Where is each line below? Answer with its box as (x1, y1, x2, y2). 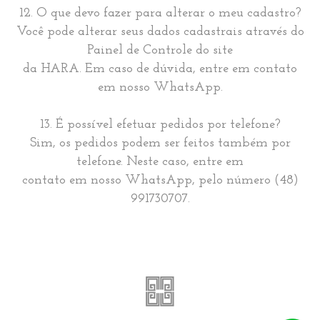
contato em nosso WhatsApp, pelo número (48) (21, 174, 299, 187)
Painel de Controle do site (87, 44, 233, 57)
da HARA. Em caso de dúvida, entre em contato (23, 62, 297, 76)
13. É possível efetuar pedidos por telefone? (40, 118, 280, 131)
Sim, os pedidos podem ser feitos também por (29, 136, 291, 150)
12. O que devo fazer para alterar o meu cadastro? (19, 6, 301, 20)
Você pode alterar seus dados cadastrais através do (16, 25, 304, 39)
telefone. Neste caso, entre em (76, 155, 244, 169)
